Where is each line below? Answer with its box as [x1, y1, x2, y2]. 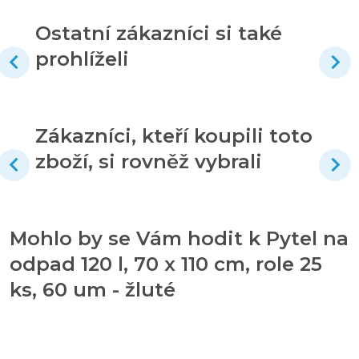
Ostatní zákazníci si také [35, 21, 282, 45]
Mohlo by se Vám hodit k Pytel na [10, 226, 349, 250]
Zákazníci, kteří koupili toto [35, 123, 313, 147]
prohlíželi [35, 46, 129, 71]
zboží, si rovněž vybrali [35, 149, 262, 173]
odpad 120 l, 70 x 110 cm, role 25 [10, 252, 322, 276]
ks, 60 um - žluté [10, 277, 175, 301]
